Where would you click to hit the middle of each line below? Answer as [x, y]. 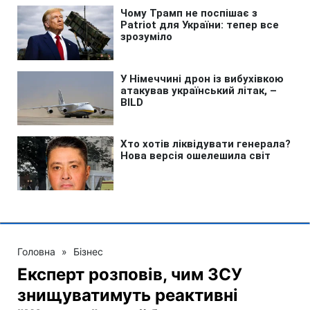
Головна [36, 251]
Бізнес [88, 251]
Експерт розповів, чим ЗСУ [130, 274]
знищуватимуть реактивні [128, 295]
